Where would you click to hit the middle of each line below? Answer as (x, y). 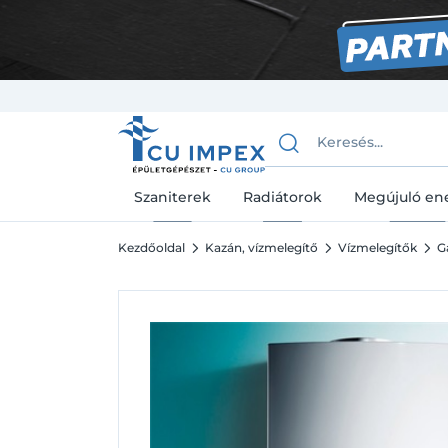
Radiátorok (282, 197)
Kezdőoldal (151, 248)
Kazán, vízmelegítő (261, 248)
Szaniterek (172, 197)
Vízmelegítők (377, 248)
